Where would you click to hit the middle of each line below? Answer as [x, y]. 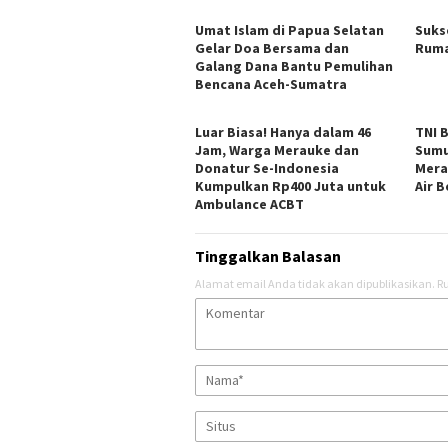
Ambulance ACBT [249, 203]
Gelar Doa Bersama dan [272, 47]
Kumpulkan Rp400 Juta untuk [290, 185]
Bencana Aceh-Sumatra [271, 83]
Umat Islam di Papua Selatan [289, 29]
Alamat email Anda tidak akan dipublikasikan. [315, 283]
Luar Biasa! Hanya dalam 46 [283, 131]
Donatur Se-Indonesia [267, 167]
